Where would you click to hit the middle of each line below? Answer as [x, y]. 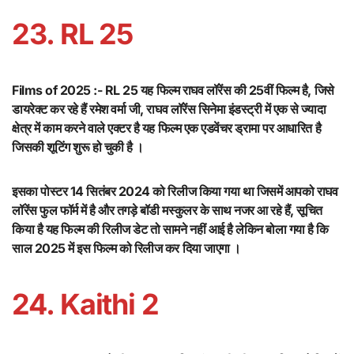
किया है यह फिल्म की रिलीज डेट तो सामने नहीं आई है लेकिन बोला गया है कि [170, 230]
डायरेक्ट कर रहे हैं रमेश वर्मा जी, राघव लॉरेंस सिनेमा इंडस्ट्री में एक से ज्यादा [169, 109]
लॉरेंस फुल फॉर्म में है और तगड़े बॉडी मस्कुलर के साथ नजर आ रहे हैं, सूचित [167, 211]
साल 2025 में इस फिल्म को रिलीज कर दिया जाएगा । [126, 249]
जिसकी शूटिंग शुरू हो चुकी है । [78, 147]
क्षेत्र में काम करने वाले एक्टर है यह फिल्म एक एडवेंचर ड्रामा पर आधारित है [167, 128]
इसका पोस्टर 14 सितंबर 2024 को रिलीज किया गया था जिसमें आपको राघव [175, 192]
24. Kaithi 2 [86, 305]
